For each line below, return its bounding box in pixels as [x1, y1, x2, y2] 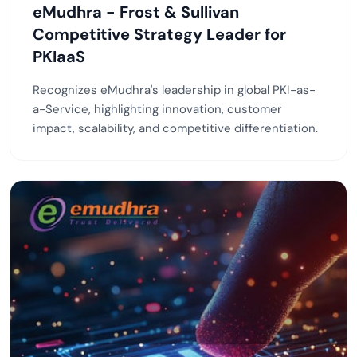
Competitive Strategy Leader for [33, 24, 286, 45]
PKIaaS [33, 46, 85, 68]
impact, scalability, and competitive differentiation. [33, 120, 318, 137]
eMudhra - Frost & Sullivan [33, 2, 239, 23]
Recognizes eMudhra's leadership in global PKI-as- [33, 82, 316, 99]
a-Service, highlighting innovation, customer [33, 101, 282, 118]
